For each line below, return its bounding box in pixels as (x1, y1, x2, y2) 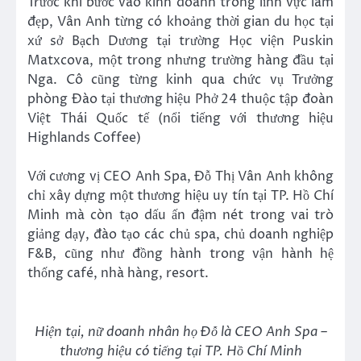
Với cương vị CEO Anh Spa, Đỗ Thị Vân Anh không (27, 168, 334, 186)
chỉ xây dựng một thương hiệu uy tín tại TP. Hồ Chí (27, 187, 334, 205)
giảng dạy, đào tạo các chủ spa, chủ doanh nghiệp (27, 226, 334, 244)
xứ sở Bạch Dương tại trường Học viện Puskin (27, 32, 334, 51)
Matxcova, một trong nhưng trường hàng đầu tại (27, 52, 334, 70)
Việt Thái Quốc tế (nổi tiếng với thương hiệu (27, 110, 334, 128)
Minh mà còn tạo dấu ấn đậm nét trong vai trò (27, 206, 334, 225)
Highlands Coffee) (27, 129, 141, 147)
